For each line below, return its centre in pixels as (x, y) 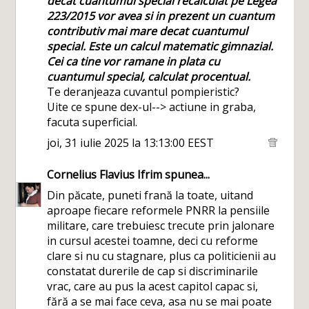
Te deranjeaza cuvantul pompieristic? (143, 92)
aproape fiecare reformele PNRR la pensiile (159, 210)
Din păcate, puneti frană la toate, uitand (150, 195)
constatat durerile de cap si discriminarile (153, 271)
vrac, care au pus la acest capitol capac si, (153, 286)
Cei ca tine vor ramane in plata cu (134, 61)
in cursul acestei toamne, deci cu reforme (153, 241)
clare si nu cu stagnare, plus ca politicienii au (162, 256)
